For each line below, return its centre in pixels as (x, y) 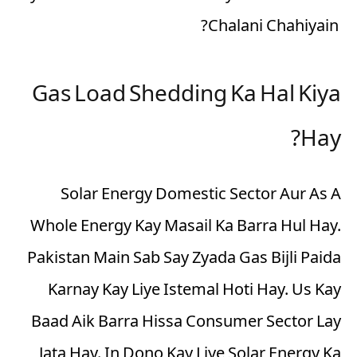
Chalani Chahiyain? (273, 27)
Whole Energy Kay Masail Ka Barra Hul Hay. (186, 228)
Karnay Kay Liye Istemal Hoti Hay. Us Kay (194, 291)
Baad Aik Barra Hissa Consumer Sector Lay (186, 323)
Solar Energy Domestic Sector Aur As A (201, 196)
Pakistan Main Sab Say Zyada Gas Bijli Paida (184, 259)
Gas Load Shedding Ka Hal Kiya (186, 96)
